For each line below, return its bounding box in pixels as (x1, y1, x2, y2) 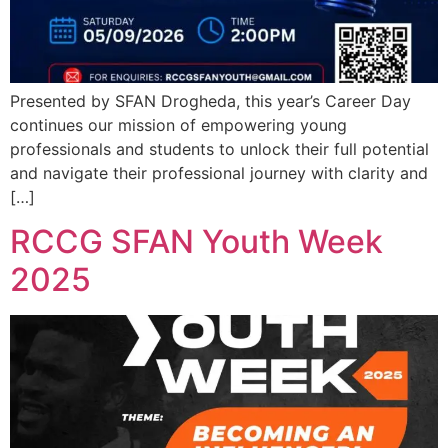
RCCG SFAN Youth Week (10, 222, 383, 262)
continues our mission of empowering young (10, 115, 347, 135)
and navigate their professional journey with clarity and (10, 163, 428, 183)
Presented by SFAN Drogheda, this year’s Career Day (10, 91, 411, 111)
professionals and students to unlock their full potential (10, 139, 429, 159)
